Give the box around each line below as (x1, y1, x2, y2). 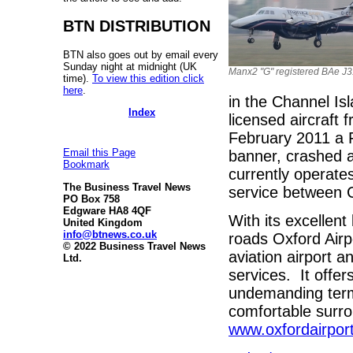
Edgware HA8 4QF (63, 204, 151, 217)
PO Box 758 (63, 192, 120, 205)
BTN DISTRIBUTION (63, 17, 210, 35)
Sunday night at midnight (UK (63, 60, 197, 72)
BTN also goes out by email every (63, 48, 218, 61)
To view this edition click (92, 72, 204, 84)
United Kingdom (63, 216, 143, 229)
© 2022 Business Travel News (63, 240, 206, 252)
